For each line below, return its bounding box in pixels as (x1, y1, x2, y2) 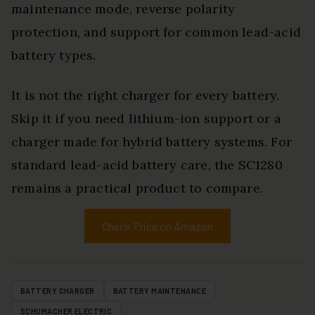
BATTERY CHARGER (20, 286, 95, 296)
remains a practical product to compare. (11, 180, 264, 197)
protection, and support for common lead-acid (11, 24, 301, 41)
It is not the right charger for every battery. (11, 87, 280, 104)
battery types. (11, 47, 96, 64)
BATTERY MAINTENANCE (112, 286, 206, 296)
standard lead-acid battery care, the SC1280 (11, 157, 283, 174)
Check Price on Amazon (102, 219, 213, 233)
